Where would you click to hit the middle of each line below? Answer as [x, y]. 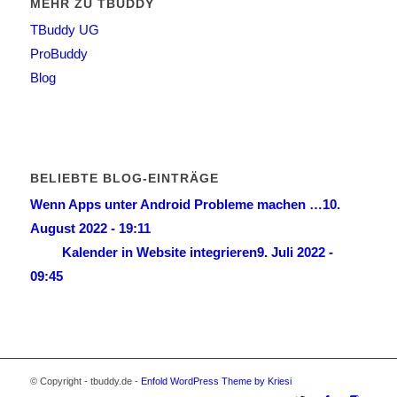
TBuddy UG [64, 30]
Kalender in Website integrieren [159, 252]
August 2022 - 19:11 [90, 228]
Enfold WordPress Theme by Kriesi [216, 381]
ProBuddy [58, 54]
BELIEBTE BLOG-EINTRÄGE [124, 178]
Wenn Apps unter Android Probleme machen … [176, 204]
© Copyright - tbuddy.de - [85, 381]
